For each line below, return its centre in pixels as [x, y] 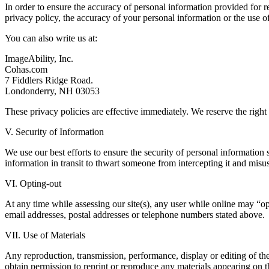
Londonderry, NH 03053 [52, 91]
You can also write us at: [51, 38]
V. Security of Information [54, 132]
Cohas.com [26, 70]
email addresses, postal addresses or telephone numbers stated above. [135, 215]
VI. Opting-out [33, 184]
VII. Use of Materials [45, 235]
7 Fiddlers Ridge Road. [49, 80]
